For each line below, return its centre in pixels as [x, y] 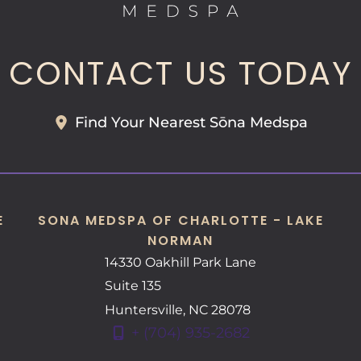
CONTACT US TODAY [180, 73]
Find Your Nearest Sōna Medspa [191, 122]
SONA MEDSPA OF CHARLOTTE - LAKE [180, 220]
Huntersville [144, 309]
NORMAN [180, 240]
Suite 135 [133, 286]
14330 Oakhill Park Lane [180, 263]
